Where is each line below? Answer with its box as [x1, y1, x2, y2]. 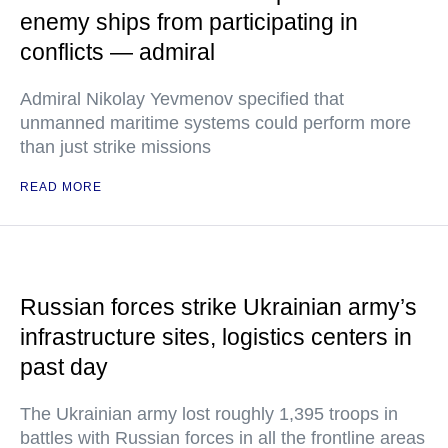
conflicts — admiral [20, 39, 215, 66]
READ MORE [20, 180, 102, 195]
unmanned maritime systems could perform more [20, 113, 411, 134]
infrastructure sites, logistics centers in [20, 324, 412, 351]
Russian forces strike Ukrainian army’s [20, 294, 417, 321]
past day [20, 354, 108, 381]
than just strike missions [20, 137, 211, 158]
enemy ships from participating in [20, 9, 358, 36]
